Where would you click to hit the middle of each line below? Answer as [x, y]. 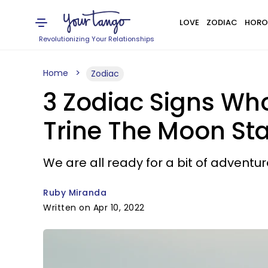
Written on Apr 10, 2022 [94, 208]
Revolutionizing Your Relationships [97, 39]
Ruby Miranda [75, 193]
